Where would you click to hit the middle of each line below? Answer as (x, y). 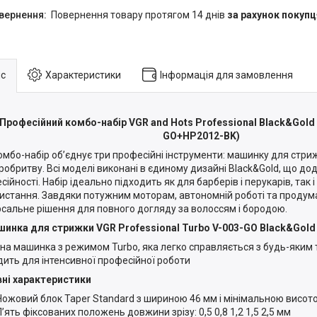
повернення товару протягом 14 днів (142, 15)
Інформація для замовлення (226, 75)
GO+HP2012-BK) (201, 136)
